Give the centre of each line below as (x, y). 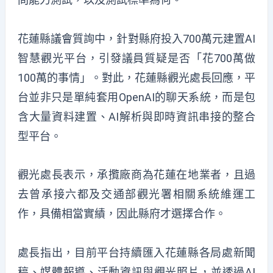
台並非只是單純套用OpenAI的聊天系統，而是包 (136, 97)
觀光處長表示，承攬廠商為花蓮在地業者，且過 (136, 175)
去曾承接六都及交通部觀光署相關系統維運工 (136, 194)
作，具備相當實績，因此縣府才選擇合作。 (122, 214)
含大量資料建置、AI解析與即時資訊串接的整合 (136, 116)
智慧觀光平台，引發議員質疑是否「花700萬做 (136, 58)
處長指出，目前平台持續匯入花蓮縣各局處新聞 (136, 252)
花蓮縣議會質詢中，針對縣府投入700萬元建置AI (136, 38)
